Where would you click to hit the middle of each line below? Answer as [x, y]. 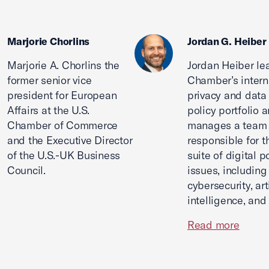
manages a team [227, 125]
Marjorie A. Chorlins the [63, 65]
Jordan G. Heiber [227, 41]
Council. [26, 170]
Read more [213, 225]
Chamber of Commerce [63, 125]
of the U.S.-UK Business [64, 155]
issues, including [227, 170]
